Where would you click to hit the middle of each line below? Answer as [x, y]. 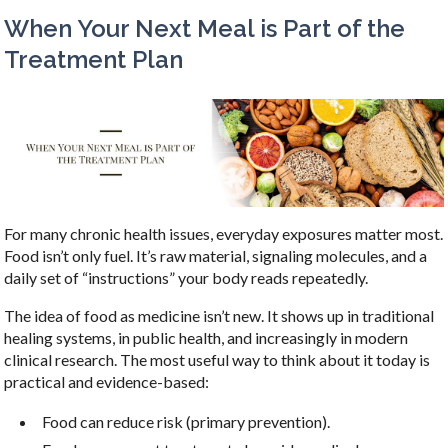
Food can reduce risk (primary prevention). [186, 421]
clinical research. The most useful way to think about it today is [217, 360]
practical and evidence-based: [107, 382]
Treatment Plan [94, 59]
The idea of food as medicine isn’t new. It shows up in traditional [219, 316]
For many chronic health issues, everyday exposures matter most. [224, 234]
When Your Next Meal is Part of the [205, 28]
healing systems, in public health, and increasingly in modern [206, 338]
